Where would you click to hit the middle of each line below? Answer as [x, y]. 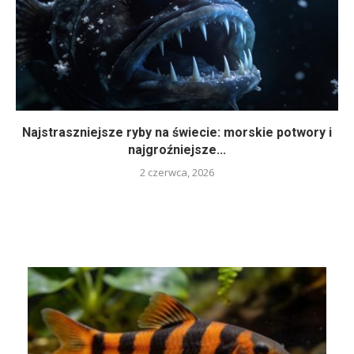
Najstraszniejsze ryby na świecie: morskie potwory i [177, 133]
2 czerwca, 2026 [177, 173]
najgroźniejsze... [177, 150]
